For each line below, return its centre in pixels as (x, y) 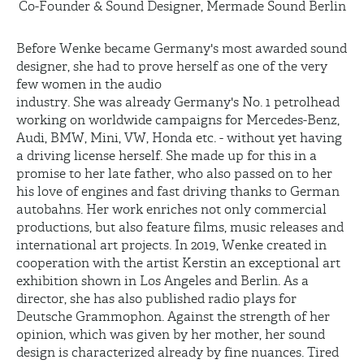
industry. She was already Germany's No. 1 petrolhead (178, 102)
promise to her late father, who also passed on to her (174, 173)
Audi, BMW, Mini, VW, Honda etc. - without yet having (179, 138)
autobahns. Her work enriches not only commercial (171, 209)
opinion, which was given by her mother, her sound (171, 334)
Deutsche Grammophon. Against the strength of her (173, 316)
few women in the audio (89, 84)
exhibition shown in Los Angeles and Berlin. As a (162, 281)
